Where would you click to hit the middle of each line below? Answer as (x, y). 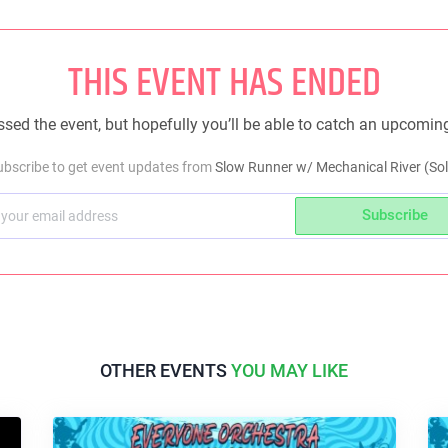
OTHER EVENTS (165, 370)
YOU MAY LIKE (289, 370)
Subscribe (395, 215)
